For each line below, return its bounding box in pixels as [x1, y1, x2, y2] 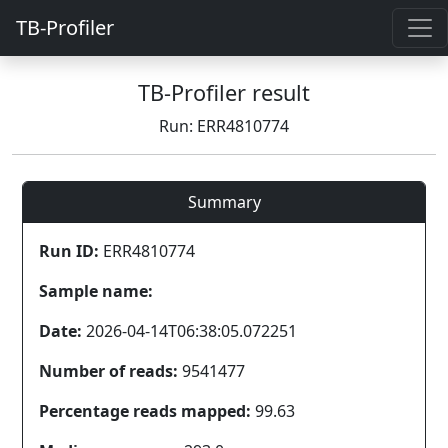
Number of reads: [39, 360, 178, 382]
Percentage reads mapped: [39, 400, 251, 422]
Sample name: [39, 280, 153, 302]
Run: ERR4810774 [159, 115, 289, 137]
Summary [187, 191, 261, 213]
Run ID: [39, 240, 99, 262]
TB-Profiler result [138, 78, 310, 107]
